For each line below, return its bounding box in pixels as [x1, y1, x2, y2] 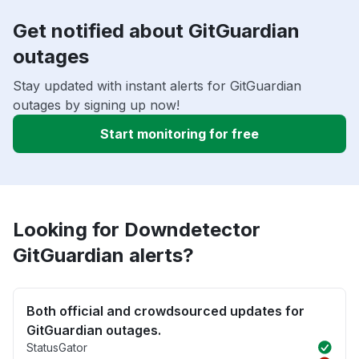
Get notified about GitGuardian [13, 19, 300, 43]
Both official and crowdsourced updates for [26, 303, 305, 320]
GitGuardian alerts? [13, 244, 194, 268]
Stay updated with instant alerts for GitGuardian [13, 78, 301, 95]
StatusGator [26, 341, 87, 355]
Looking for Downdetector [13, 218, 260, 242]
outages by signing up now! [13, 97, 179, 114]
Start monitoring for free [100, 126, 259, 143]
